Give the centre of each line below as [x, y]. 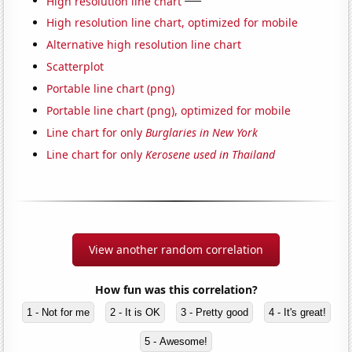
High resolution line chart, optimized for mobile [172, 23]
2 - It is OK [135, 313]
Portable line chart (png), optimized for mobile [169, 111]
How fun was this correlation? [176, 290]
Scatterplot [75, 67]
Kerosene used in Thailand [211, 155]
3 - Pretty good [214, 313]
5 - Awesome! [176, 342]
